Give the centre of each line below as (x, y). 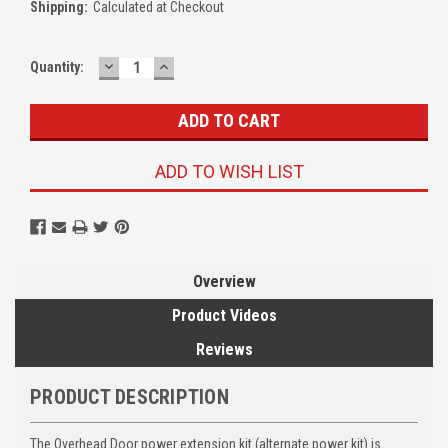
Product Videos (224, 315)
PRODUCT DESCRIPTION (129, 396)
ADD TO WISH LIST (229, 171)
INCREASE (197, 65)
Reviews (224, 349)
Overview (224, 281)
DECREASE (144, 65)
